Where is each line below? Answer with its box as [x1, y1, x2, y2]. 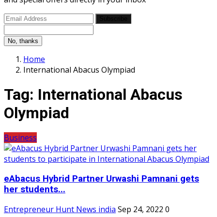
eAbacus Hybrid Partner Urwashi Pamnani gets [4, 173, 199, 185]
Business [4, 132, 37, 143]
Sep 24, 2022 [118, 203, 163, 215]
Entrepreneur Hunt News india [4, 203, 116, 215]
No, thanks [8, 37, 38, 45]
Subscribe [99, 15, 127, 22]
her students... [4, 184, 65, 195]
